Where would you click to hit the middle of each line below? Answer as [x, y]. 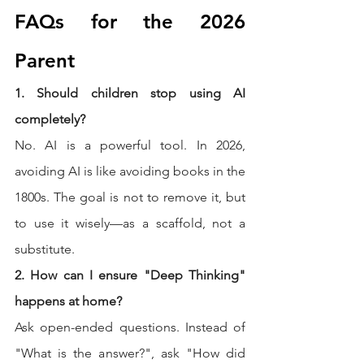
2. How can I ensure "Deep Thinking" [130, 275]
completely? [50, 119]
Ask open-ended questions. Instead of [130, 327]
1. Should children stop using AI [130, 93]
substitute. [45, 249]
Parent [45, 61]
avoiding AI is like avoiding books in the [130, 171]
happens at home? [68, 301]
